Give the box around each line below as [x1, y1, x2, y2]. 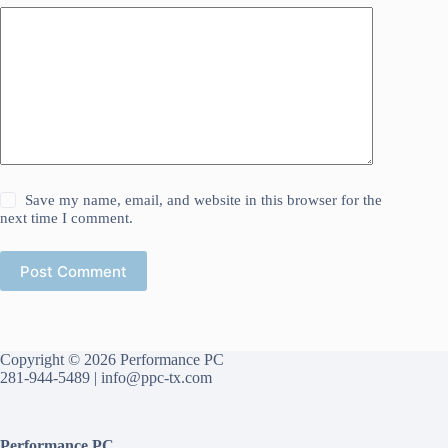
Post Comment [20, 261, 127, 281]
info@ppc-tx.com [101, 369, 212, 386]
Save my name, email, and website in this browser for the [25, 192, 383, 208]
